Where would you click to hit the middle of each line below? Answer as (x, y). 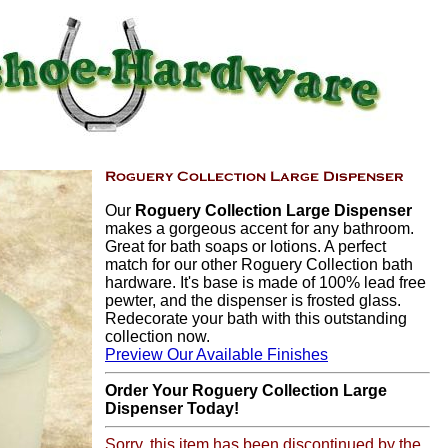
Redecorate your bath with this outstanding (256, 318)
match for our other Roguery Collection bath (259, 264)
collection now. (157, 336)
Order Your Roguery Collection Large (246, 390)
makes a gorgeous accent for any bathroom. (259, 228)
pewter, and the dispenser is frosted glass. (253, 300)
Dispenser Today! (172, 408)
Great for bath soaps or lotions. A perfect (245, 246)
